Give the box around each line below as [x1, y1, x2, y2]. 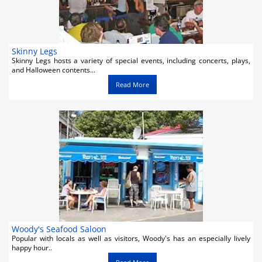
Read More [116, 80, 149, 89]
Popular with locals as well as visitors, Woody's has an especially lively [12, 233, 250, 243]
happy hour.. [12, 243, 52, 253]
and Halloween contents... [12, 65, 95, 75]
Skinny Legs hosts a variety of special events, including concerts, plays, [12, 56, 250, 65]
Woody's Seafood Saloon [12, 223, 106, 235]
